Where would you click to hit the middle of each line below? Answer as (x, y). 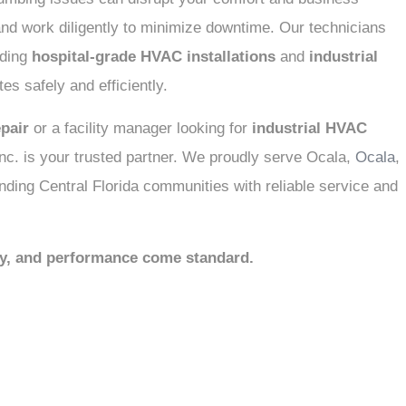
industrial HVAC (309, 128)
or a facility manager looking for (140, 128)
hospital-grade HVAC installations (154, 57)
